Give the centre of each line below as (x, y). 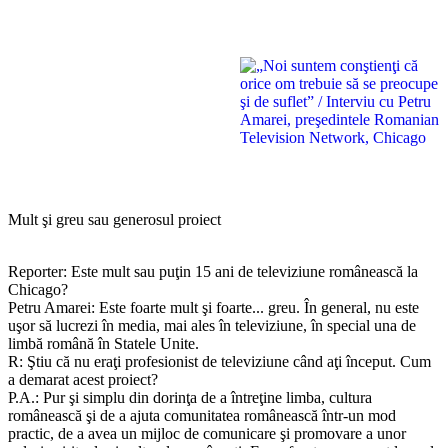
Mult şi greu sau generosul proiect (114, 219)
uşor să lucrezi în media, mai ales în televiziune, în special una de (212, 325)
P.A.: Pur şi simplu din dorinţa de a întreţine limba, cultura (190, 397)
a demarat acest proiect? (83, 379)
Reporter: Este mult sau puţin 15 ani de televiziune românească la (213, 271)
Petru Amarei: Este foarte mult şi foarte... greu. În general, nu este (213, 307)
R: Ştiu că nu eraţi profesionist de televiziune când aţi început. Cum (219, 361)
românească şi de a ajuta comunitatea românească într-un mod (202, 415)
